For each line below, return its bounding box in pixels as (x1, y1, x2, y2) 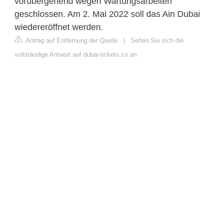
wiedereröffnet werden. (15, 22, 103, 32)
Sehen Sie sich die (131, 37, 184, 45)
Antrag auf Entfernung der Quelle (24, 37, 118, 45)
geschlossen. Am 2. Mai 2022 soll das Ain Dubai (15, 9, 200, 19)
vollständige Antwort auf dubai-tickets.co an (15, 51, 137, 59)
